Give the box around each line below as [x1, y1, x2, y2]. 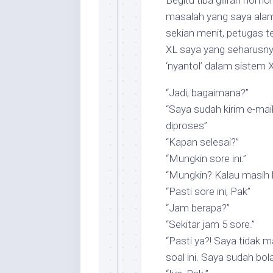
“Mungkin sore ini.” [166, 152, 246, 165]
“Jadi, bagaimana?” [166, 87, 249, 99]
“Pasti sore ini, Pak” [166, 185, 250, 197]
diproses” [166, 119, 207, 132]
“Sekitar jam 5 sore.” [166, 218, 255, 230]
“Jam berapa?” [166, 202, 230, 214]
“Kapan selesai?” [166, 136, 239, 148]
